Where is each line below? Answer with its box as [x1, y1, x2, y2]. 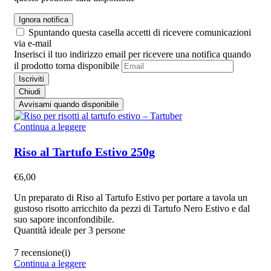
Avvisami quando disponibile [19, 99, 119, 109]
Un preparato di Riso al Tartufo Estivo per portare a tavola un [14, 192, 247, 203]
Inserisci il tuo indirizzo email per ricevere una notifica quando [14, 48, 251, 59]
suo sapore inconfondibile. [14, 214, 114, 225]
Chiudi [19, 87, 41, 96]
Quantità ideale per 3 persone [14, 225, 125, 236]
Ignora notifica [19, 15, 68, 24]
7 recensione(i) [14, 247, 70, 258]
